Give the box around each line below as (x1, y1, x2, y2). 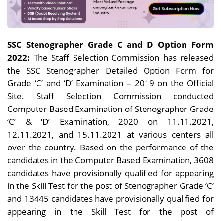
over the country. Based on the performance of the (7, 141, 214, 153)
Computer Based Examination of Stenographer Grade (7, 103, 214, 115)
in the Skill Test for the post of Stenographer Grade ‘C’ (7, 180, 214, 192)
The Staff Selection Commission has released (33, 51, 214, 64)
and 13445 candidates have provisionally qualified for (7, 192, 214, 205)
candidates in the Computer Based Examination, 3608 (7, 154, 214, 166)
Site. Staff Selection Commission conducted (7, 90, 214, 102)
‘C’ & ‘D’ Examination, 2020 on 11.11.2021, (7, 115, 214, 128)
